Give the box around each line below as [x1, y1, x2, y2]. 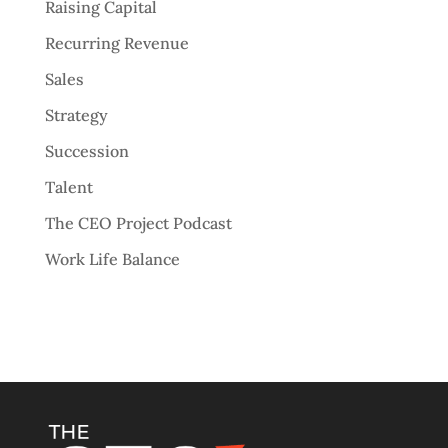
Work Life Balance [44, 249, 180, 270]
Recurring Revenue [44, 33, 189, 54]
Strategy [44, 105, 108, 126]
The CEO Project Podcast [44, 213, 232, 234]
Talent [44, 177, 93, 198]
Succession [44, 141, 129, 162]
